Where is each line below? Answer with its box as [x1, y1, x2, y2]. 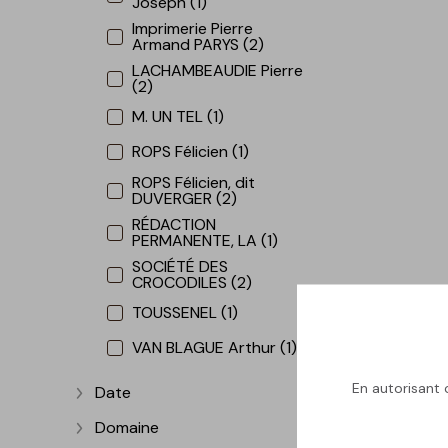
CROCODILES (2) [132, 271, 253, 293]
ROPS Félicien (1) [132, 141, 250, 163]
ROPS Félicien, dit [132, 171, 256, 193]
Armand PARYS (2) [132, 33, 265, 55]
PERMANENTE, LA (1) [132, 229, 279, 251]
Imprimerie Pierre [132, 17, 254, 39]
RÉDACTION [132, 213, 217, 235]
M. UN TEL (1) [132, 106, 225, 128]
